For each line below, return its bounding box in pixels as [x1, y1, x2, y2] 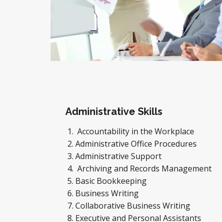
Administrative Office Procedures [75, 138, 197, 149]
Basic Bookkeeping [75, 175, 151, 186]
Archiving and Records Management [75, 163, 212, 174]
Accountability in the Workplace [75, 126, 194, 137]
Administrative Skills [65, 106, 163, 117]
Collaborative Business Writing [75, 200, 190, 211]
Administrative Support [75, 151, 164, 162]
